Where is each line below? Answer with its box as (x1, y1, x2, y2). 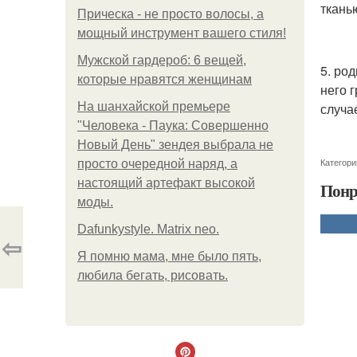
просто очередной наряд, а (77, 157, 237, 171)
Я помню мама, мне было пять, (77, 249, 261, 263)
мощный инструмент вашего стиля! (77, 26, 286, 40)
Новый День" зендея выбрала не (77, 138, 273, 151)
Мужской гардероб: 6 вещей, (77, 53, 246, 67)
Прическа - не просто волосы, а (77, 7, 264, 21)
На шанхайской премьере (77, 100, 230, 113)
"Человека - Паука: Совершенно (77, 119, 269, 132)
